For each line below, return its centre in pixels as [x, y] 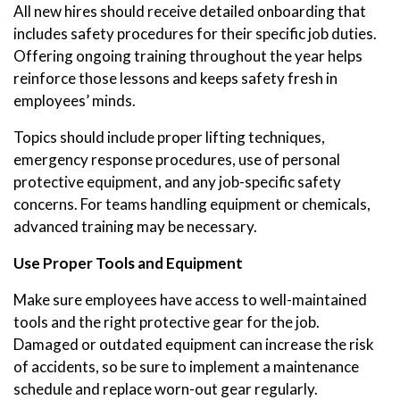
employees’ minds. [75, 100]
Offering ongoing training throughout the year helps [188, 55]
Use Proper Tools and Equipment [128, 262]
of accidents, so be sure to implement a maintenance [186, 366]
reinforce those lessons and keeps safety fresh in [175, 78]
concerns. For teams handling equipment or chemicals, [192, 204]
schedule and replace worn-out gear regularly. [166, 388]
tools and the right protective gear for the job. [167, 321]
